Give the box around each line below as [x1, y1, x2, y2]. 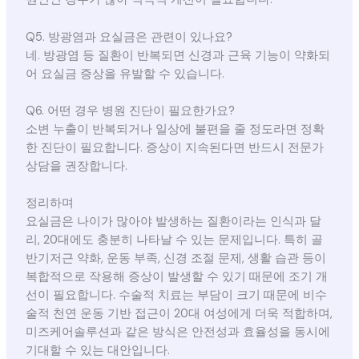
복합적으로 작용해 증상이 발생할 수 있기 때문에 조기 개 [25, 269, 328, 285]
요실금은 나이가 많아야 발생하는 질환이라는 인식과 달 [25, 214, 321, 230]
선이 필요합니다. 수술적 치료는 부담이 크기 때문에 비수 [25, 288, 327, 304]
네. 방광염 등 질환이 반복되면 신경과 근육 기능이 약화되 [25, 47, 330, 63]
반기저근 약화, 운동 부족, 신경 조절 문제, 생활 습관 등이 [25, 251, 326, 267]
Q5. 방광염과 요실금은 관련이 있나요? [25, 29, 232, 45]
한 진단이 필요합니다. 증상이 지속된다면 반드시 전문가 [25, 140, 324, 156]
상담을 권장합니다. [25, 159, 127, 175]
